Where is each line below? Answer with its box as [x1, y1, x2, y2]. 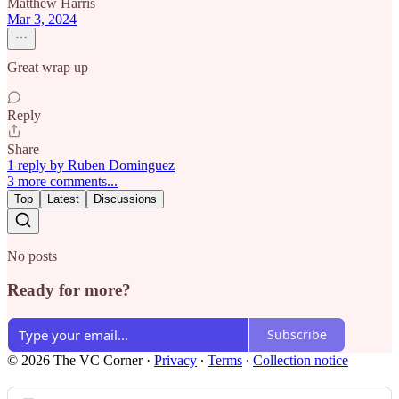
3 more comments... [7, 173, 118, 189]
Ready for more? [7, 281, 131, 300]
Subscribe [267, 326, 327, 344]
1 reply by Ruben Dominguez [7, 157, 175, 173]
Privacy [154, 352, 197, 368]
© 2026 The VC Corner [7, 352, 142, 368]
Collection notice [253, 352, 348, 368]
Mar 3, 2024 [7, 11, 77, 27]
